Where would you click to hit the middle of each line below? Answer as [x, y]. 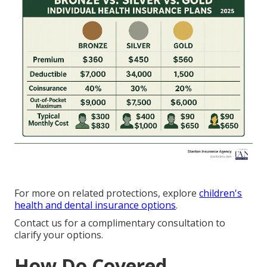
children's [221, 193]
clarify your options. [59, 235]
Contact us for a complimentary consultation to [120, 223]
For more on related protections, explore [107, 193]
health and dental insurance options [95, 205]
